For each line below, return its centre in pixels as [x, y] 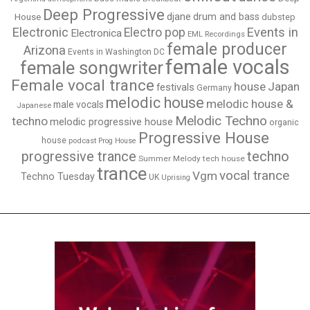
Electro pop [155, 33]
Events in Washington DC [116, 52]
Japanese [34, 106]
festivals [175, 88]
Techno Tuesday [58, 177]
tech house [224, 159]
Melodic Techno [221, 121]
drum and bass [226, 17]
